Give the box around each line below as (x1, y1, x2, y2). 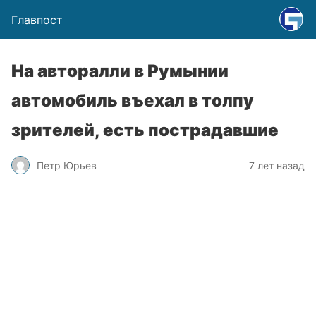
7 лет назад (249, 159, 305, 171)
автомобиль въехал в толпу (11, 90, 254, 111)
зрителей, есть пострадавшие (11, 120, 279, 140)
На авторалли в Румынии (11, 61, 229, 81)
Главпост (11, 13, 63, 27)
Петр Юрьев (37, 159, 97, 171)
